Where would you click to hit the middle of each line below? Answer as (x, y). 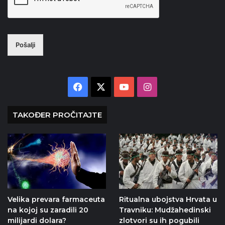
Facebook (103, 86)
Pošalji (25, 45)
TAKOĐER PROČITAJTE (57, 115)
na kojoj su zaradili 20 (48, 210)
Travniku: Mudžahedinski (165, 210)
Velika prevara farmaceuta (56, 199)
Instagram (172, 86)
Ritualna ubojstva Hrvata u (168, 199)
